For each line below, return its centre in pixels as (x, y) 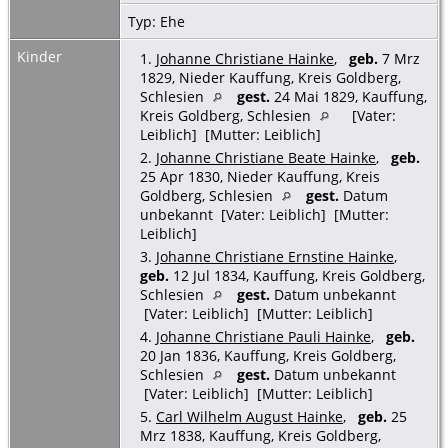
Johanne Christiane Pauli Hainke (263, 336)
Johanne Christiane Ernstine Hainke (275, 256)
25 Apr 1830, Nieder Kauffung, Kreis (260, 176)
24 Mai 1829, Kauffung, (348, 96)
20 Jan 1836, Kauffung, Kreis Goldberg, (268, 355)
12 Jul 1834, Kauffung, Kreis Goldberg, (297, 275)
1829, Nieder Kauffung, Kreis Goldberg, (270, 77)
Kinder (41, 56)
